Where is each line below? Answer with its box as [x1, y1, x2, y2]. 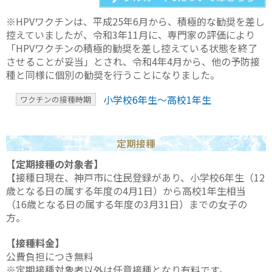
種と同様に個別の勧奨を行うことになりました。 [6, 67, 220, 82]
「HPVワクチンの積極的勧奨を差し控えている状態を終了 [6, 40, 257, 55]
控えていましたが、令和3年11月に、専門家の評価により [6, 27, 255, 42]
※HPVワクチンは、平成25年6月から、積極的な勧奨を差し [6, 13, 265, 29]
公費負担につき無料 [6, 248, 93, 263]
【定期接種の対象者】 [6, 157, 103, 172]
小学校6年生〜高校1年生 [103, 92, 211, 107]
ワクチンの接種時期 [20, 93, 92, 106]
